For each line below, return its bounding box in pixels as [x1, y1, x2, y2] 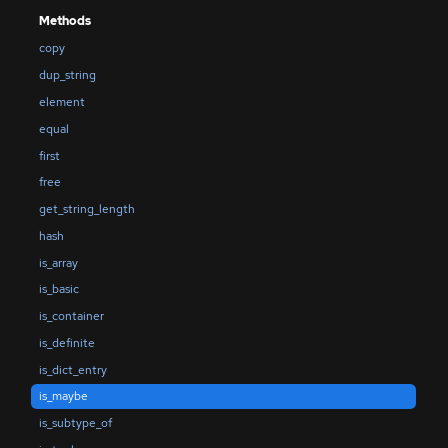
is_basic [38, 281, 79, 298]
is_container [38, 308, 104, 325]
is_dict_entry [38, 361, 107, 378]
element [38, 94, 85, 111]
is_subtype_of [38, 415, 112, 432]
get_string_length [38, 201, 135, 218]
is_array [38, 254, 78, 271]
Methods [38, 13, 91, 30]
